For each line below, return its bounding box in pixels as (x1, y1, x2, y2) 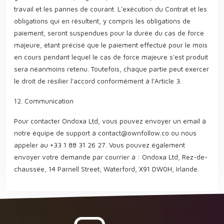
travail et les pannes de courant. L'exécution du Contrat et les (14, 4, 207, 13)
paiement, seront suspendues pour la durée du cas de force (14, 28, 204, 37)
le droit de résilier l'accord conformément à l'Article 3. (14, 76, 181, 85)
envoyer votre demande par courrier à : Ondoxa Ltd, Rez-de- (14, 152, 207, 161)
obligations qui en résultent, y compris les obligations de (14, 16, 190, 25)
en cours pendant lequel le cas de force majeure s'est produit (14, 52, 208, 61)
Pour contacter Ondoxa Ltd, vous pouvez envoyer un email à (14, 116, 206, 125)
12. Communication (14, 96, 73, 105)
